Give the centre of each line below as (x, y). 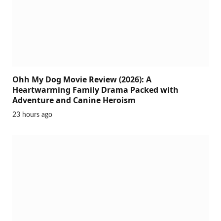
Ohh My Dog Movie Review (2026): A (82, 79)
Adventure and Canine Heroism (74, 100)
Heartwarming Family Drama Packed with (95, 90)
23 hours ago (32, 115)
